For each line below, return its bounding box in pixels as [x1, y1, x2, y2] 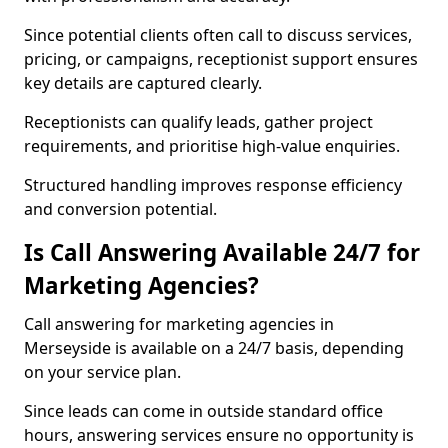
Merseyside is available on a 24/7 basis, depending [24, 337, 404, 359]
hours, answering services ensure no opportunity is [24, 424, 414, 446]
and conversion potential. [24, 198, 217, 220]
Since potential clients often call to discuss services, [24, 24, 412, 46]
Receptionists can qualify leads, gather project [24, 111, 373, 133]
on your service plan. [24, 361, 181, 383]
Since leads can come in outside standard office [24, 400, 383, 422]
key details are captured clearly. [24, 72, 262, 94]
